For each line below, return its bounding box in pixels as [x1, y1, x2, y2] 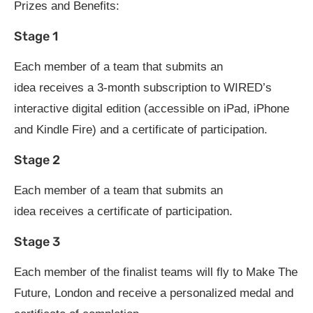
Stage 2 [14, 152, 60, 168]
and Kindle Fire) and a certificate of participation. [14, 122, 268, 136]
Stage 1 [14, 28, 58, 44]
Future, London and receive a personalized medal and [14, 286, 293, 300]
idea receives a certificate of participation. [14, 204, 233, 218]
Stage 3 [14, 233, 60, 249]
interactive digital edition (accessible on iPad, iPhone [14, 101, 289, 115]
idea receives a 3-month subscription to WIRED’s [14, 80, 272, 94]
